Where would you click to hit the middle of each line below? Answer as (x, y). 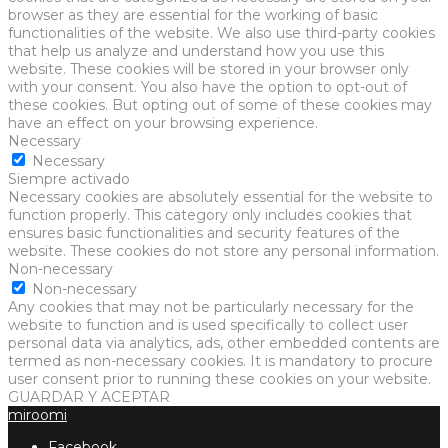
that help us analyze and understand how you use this (196, 51)
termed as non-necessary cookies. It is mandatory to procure (220, 361)
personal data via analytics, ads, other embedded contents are (224, 343)
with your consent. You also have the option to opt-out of (207, 87)
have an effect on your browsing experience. (163, 123)
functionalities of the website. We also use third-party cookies (221, 33)
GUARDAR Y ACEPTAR (89, 397)
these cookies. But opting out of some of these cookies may (220, 105)
